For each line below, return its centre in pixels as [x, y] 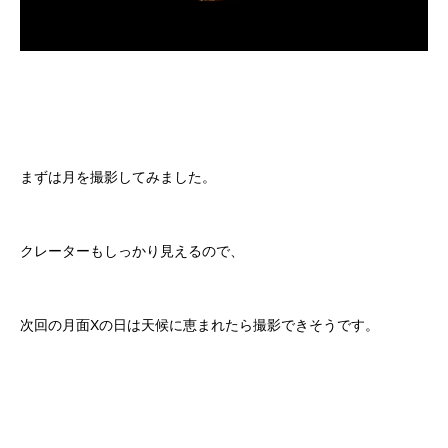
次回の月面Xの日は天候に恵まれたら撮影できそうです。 [199, 325]
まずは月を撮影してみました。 [118, 177]
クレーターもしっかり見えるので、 [132, 251]
